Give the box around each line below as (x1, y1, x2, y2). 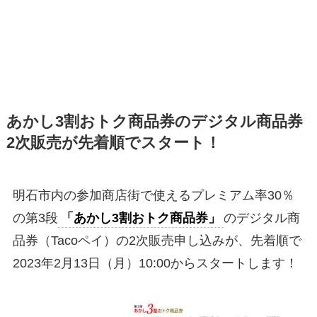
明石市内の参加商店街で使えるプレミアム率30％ (12, 188, 294, 202)
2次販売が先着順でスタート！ (6, 134, 221, 151)
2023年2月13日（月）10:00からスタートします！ (12, 255, 298, 270)
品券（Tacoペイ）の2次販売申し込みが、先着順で (12, 233, 301, 248)
